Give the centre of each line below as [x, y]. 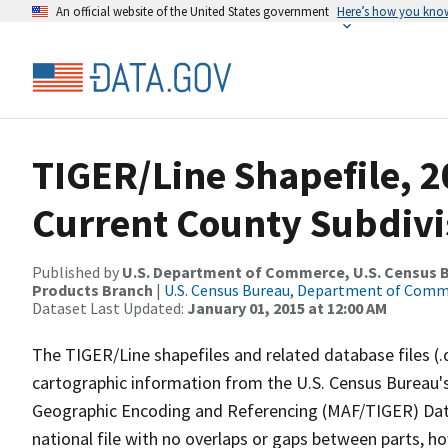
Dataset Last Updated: [109, 308]
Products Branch [92, 290]
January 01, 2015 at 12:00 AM [287, 308]
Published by [77, 272]
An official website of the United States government [192, 11]
